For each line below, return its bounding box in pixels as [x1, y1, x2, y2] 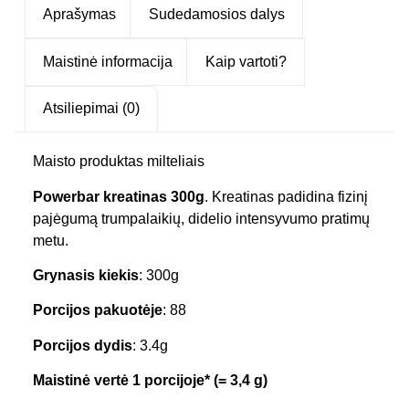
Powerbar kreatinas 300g [33, 188, 204, 204]
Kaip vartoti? [204, 53, 287, 69]
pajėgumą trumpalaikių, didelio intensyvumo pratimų [33, 210, 370, 226]
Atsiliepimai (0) [43, 100, 141, 117]
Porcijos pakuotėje [33, 302, 163, 319]
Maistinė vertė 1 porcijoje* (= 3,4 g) [33, 372, 267, 389]
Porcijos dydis [33, 337, 132, 353]
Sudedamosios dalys [148, 6, 285, 23]
